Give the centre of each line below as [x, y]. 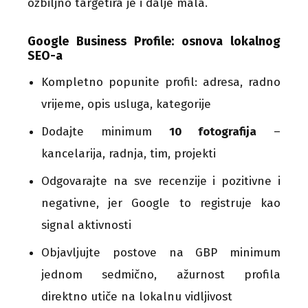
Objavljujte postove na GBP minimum [161, 252]
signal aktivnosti [86, 225]
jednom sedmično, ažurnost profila [161, 274]
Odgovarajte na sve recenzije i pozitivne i [161, 181]
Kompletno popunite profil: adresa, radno [161, 82]
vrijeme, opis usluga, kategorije [126, 104]
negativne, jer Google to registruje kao [161, 203]
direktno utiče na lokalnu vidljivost [137, 296]
